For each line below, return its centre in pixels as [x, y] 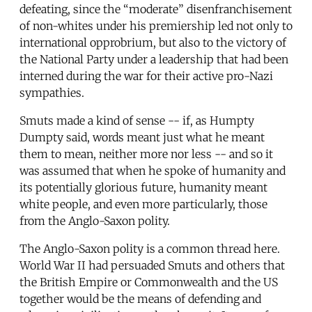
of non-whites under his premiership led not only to [156, 25]
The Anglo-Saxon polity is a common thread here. [150, 248]
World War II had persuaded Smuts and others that [152, 265]
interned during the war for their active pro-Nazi [146, 76]
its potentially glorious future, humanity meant [143, 187]
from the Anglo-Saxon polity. [95, 220]
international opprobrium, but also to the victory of [153, 42]
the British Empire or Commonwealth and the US [149, 282]
